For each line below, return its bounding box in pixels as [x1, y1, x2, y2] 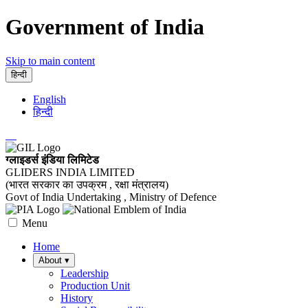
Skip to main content [5, 54, 95, 67]
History [60, 291, 93, 304]
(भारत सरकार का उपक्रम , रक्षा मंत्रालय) [5, 178, 168, 190]
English [33, 93, 66, 105]
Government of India [5, 14, 204, 40]
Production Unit [60, 279, 130, 291]
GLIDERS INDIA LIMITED [5, 166, 135, 178]
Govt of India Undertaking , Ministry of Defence [5, 190, 217, 203]
